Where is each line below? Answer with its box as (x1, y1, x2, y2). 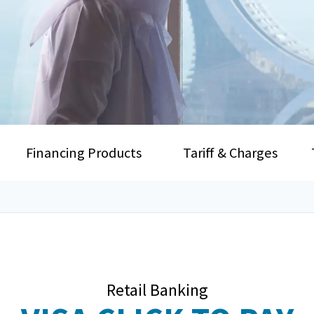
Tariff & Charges (182, 143, 278, 162)
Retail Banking (106, 279, 208, 301)
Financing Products (26, 143, 142, 162)
